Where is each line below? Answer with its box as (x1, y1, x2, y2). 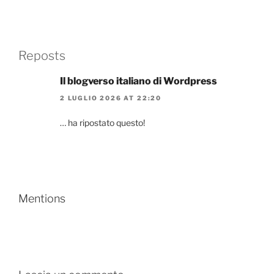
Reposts (18, 48, 65, 63)
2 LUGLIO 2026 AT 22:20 (60, 94, 161, 102)
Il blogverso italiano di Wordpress (60, 75, 217, 87)
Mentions (18, 191, 65, 205)
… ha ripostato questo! (60, 117, 145, 128)
